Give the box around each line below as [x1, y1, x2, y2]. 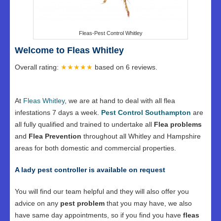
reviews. [132, 63, 157, 71]
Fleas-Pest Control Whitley [78, 30, 143, 36]
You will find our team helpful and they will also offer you [15, 187, 189, 195]
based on [95, 63, 126, 71]
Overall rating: [15, 63, 61, 71]
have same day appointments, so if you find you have [15, 211, 183, 219]
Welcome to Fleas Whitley [15, 45, 124, 55]
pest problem [58, 199, 105, 207]
